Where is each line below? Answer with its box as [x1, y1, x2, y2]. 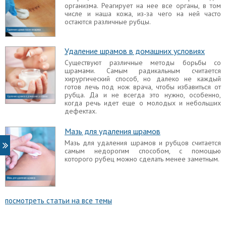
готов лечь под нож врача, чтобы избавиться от [65, 82, 221, 92]
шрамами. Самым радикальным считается [65, 66, 221, 76]
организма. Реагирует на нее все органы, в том [65, 1, 221, 11]
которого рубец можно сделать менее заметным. [65, 154, 219, 164]
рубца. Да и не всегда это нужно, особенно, [65, 90, 221, 100]
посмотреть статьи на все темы [5, 196, 112, 206]
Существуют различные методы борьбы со [65, 58, 221, 68]
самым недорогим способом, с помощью [65, 146, 221, 156]
